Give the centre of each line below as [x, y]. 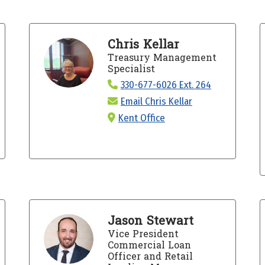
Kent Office [141, 118]
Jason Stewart [150, 221]
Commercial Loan [149, 245]
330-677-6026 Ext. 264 [166, 85]
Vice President [143, 234]
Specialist [131, 69]
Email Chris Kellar [156, 101]
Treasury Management [162, 57]
